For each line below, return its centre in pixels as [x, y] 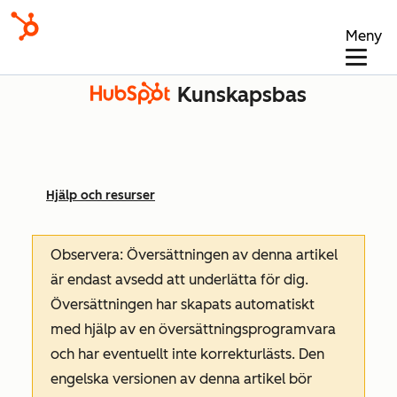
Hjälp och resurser [101, 195]
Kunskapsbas [242, 95]
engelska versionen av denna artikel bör [181, 379]
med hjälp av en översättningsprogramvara [193, 329]
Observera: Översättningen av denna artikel [194, 255]
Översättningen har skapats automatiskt [183, 304]
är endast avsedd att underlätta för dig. [179, 280]
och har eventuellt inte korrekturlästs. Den [187, 354]
